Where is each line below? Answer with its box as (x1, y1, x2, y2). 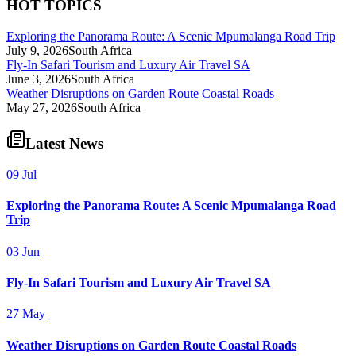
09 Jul (6, 168, 37, 182)
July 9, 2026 (6, 43, 68, 57)
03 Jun (6, 244, 40, 258)
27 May (6, 307, 45, 321)
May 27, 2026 (6, 100, 77, 114)
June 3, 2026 (6, 72, 71, 86)
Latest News (25, 135, 103, 153)
